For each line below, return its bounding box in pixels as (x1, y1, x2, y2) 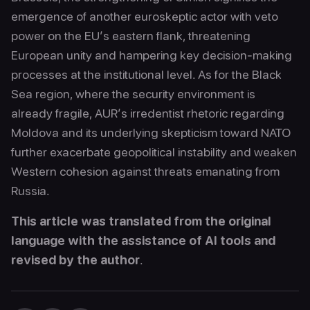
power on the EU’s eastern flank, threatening (11, 28, 250, 43)
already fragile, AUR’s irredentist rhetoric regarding (11, 106, 284, 120)
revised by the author (11, 253, 140, 267)
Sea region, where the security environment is (11, 86, 255, 101)
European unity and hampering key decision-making (11, 48, 292, 62)
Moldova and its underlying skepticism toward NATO (11, 125, 291, 140)
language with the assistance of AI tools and (11, 233, 275, 248)
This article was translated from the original (11, 214, 271, 228)
